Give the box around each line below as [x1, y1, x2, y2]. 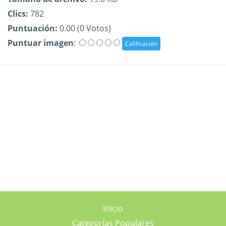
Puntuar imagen [8, 37, 74, 48]
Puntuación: [8, 23, 58, 34]
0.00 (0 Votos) [58, 23, 111, 34]
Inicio [103, 203, 123, 214]
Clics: [8, 8, 28, 19]
